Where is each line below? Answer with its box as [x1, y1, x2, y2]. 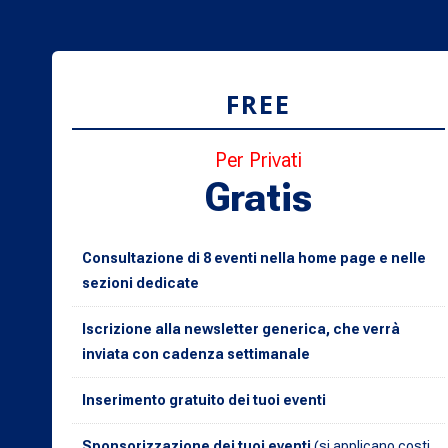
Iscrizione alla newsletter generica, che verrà [82, 320, 401, 337]
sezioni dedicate [82, 274, 200, 291]
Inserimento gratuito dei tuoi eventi [82, 391, 327, 408]
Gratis [205, 173, 313, 221]
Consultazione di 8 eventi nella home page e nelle [82, 249, 427, 266]
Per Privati [215, 147, 303, 172]
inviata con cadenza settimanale [82, 345, 311, 362]
